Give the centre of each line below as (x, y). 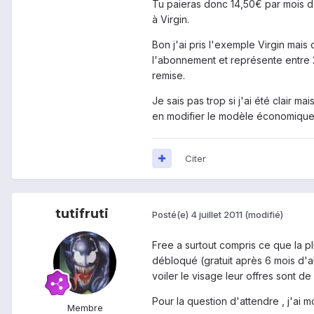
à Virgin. (171, 19)
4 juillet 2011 (217, 215)
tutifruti (82, 213)
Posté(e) (171, 215)
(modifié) (264, 215)
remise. (169, 75)
